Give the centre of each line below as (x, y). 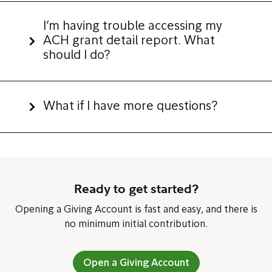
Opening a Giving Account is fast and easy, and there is (136, 210)
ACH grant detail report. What (129, 41)
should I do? (76, 56)
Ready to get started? (136, 189)
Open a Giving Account (136, 263)
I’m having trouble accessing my (133, 27)
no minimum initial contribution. (136, 225)
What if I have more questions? (133, 107)
